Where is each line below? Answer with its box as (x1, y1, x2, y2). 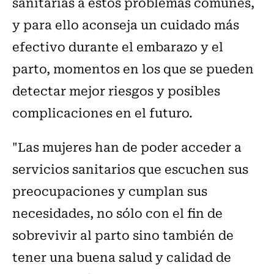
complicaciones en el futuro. (12, 103, 193, 122)
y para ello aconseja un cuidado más (12, 15, 239, 34)
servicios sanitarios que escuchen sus (12, 159, 248, 179)
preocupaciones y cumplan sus (12, 181, 207, 201)
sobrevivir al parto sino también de (12, 225, 234, 245)
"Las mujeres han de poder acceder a (12, 137, 242, 157)
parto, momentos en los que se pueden (12, 59, 254, 78)
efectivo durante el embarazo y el (12, 37, 223, 56)
